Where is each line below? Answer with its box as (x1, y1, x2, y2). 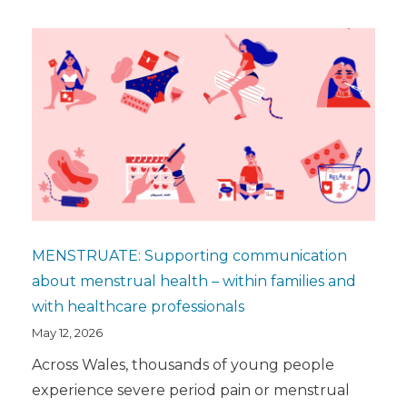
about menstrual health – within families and (32, 273, 356, 291)
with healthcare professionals (32, 298, 244, 316)
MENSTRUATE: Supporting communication (32, 247, 347, 265)
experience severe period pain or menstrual (32, 382, 350, 400)
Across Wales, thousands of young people (32, 356, 334, 374)
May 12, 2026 (32, 325, 103, 341)
